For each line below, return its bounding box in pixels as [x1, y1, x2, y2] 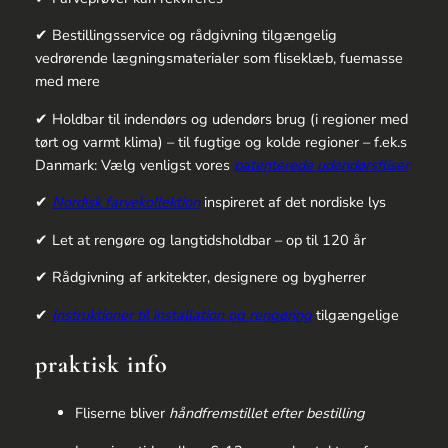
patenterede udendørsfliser [233, 154, 409, 175]
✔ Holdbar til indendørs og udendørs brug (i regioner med [34, 108, 408, 129]
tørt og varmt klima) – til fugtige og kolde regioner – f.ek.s [34, 131, 407, 152]
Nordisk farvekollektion [51, 192, 200, 213]
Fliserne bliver [74, 403, 169, 424]
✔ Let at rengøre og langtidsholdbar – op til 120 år [34, 229, 366, 250]
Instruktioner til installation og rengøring [51, 304, 312, 325]
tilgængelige [311, 304, 399, 325]
